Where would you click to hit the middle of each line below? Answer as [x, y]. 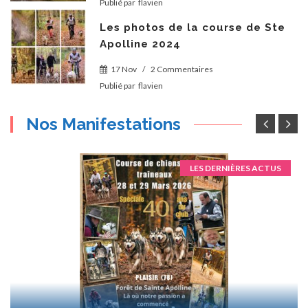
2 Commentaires [182, 69]
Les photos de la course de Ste [192, 27]
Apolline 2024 [140, 44]
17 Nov [124, 69]
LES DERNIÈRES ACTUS [235, 168]
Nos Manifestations [104, 124]
